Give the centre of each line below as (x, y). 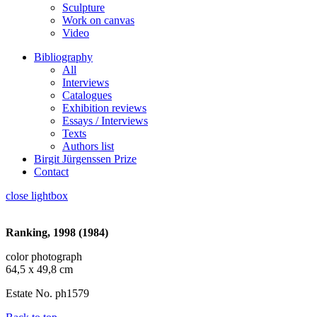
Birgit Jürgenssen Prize (85, 159)
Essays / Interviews (105, 121)
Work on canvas (98, 20)
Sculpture (83, 7)
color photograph (44, 257)
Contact (51, 172)
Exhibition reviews (104, 108)
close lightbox (37, 196)
